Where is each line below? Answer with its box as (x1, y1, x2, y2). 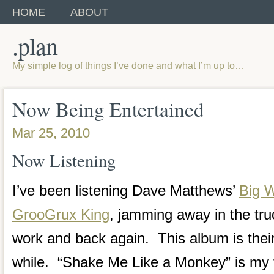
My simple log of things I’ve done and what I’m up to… (12, 61, 245, 71)
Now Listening (12, 149, 116, 172)
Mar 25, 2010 (12, 125, 90, 141)
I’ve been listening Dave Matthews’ (12, 182, 239, 199)
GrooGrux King (12, 206, 109, 223)
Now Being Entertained (12, 95, 204, 122)
